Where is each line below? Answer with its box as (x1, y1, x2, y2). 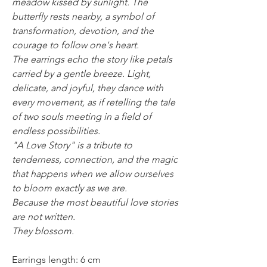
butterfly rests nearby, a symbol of (12, 10, 154, 22)
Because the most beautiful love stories (12, 196, 178, 208)
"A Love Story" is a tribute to (12, 139, 132, 151)
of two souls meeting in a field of (12, 110, 151, 122)
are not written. (12, 210, 75, 222)
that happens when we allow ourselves (12, 167, 173, 179)
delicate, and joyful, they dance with (12, 82, 163, 94)
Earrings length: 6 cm (12, 253, 101, 265)
